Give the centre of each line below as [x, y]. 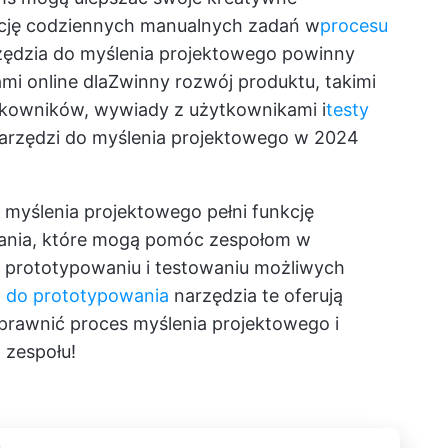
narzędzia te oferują [256, 296]
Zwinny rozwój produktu [211, 82]
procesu [354, 26]
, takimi [345, 82]
